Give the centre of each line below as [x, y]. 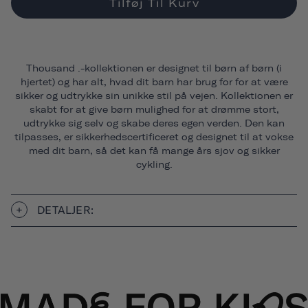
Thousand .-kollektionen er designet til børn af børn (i [154, 68]
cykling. [154, 164]
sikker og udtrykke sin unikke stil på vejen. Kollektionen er [154, 96]
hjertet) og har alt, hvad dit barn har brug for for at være [154, 82]
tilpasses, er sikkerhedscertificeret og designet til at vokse [154, 137]
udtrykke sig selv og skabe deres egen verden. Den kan [154, 123]
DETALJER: [64, 210]
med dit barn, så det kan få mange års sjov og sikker [154, 151]
